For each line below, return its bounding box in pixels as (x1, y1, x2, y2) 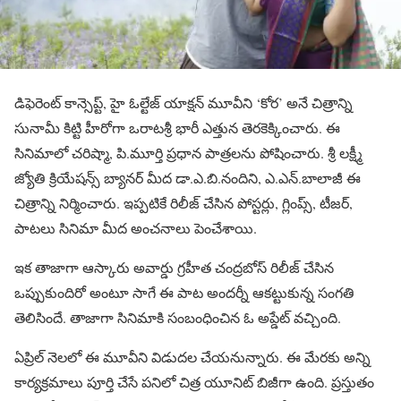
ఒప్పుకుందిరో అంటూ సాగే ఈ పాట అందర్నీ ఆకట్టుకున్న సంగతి (14, 283, 354, 303)
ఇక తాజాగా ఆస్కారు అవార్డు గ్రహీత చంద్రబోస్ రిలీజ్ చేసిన (14, 258, 334, 277)
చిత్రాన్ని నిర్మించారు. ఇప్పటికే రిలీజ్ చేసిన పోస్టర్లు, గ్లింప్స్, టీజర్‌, (14, 193, 353, 213)
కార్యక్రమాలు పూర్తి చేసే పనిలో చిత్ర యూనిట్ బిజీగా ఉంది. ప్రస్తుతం (14, 372, 374, 392)
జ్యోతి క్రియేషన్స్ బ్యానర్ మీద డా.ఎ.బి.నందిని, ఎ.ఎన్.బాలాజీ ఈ (14, 168, 361, 188)
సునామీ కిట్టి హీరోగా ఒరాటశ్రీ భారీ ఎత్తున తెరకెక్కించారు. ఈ (14, 118, 340, 138)
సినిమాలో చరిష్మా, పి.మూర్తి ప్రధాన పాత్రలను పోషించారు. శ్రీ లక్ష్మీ (14, 143, 363, 163)
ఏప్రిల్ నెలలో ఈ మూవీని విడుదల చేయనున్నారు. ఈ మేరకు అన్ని (14, 347, 371, 367)
